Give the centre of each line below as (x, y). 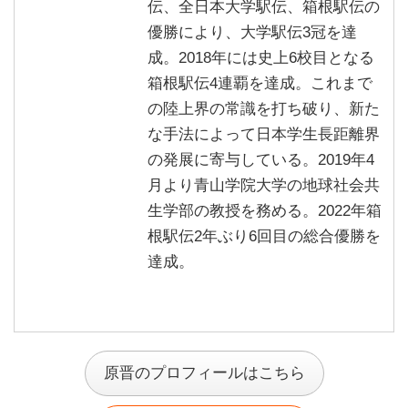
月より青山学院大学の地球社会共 (263, 186)
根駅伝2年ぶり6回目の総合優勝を (264, 237)
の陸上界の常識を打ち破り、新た (263, 109)
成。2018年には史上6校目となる (260, 58)
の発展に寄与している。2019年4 (260, 160)
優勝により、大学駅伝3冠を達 (252, 33)
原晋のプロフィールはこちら (204, 373)
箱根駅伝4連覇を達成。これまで (260, 84)
